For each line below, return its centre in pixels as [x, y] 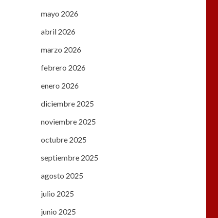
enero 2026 [60, 86]
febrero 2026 [63, 68]
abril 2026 [58, 32]
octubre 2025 [64, 140]
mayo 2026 [59, 14]
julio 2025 [57, 194]
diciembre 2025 [67, 104]
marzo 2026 [61, 50]
